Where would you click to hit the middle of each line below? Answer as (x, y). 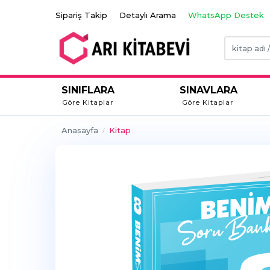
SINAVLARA (208, 90)
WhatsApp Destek (226, 15)
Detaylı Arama (148, 15)
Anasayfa (80, 130)
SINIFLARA (88, 90)
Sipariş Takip (81, 15)
